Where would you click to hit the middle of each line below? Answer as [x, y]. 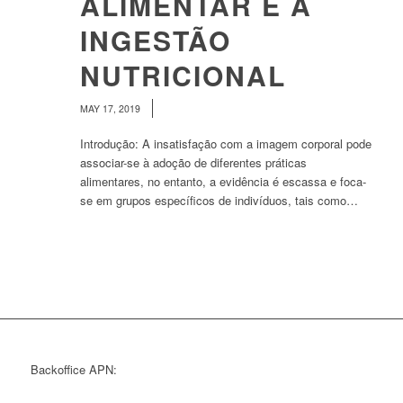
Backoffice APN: [73, 370]
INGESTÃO [155, 40]
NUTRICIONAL [183, 75]
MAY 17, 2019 [111, 108]
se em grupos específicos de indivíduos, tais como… [219, 200]
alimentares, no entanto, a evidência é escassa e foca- [223, 181]
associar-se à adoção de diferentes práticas [193, 162]
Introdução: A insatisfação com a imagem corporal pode [225, 143]
